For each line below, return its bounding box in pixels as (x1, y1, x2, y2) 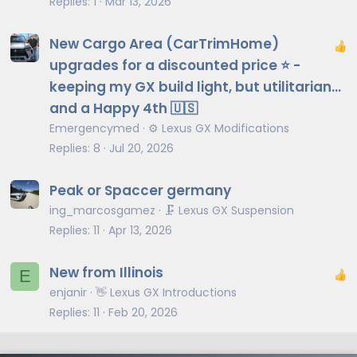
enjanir (49, 284, 87, 300)
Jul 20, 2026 (109, 139, 174, 156)
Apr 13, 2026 (108, 222, 172, 238)
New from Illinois (49, 262, 163, 282)
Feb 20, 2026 (108, 304, 178, 320)
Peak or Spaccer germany (49, 180, 231, 200)
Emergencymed (49, 120, 139, 136)
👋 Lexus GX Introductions (96, 284, 237, 300)
